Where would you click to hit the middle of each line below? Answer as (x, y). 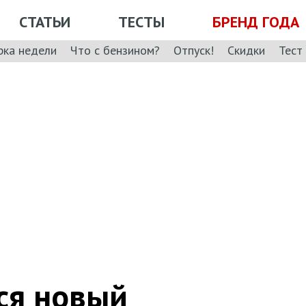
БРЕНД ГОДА (256, 22)
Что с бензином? (115, 50)
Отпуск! (194, 50)
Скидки (246, 50)
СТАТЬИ (45, 22)
